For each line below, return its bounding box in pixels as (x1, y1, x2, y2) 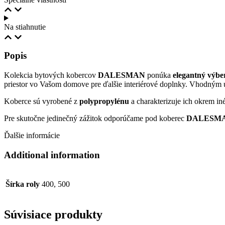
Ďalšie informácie (4, 131, 60, 140)
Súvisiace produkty (4, 208, 102, 221)
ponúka (145, 71, 173, 80)
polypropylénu (79, 97, 129, 106)
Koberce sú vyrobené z (4, 97, 79, 106)
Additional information (4, 149, 100, 160)
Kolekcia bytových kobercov (4, 71, 98, 80)
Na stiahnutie (4, 23, 46, 32)
